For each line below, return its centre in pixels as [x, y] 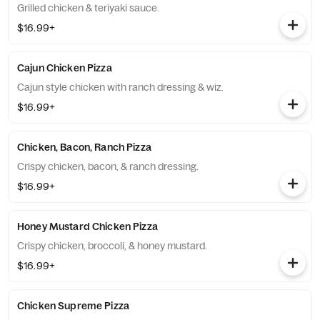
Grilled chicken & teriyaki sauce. [88, 8]
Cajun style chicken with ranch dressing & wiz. [120, 87]
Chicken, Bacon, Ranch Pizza [84, 147]
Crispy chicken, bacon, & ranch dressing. [108, 166]
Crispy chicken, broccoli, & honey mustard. [112, 246]
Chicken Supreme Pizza [73, 306]
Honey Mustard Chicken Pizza [87, 226]
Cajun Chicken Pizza [65, 68]
